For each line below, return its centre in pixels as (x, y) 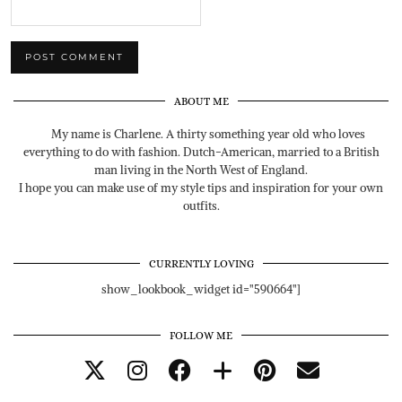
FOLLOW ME (201, 336)
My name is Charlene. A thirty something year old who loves (208, 135)
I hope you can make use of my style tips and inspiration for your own (201, 188)
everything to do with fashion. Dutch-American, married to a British (201, 153)
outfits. (201, 206)
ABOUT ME (201, 102)
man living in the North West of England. (201, 170)
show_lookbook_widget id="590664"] (201, 290)
